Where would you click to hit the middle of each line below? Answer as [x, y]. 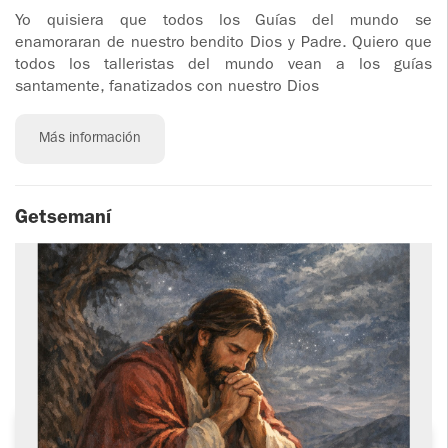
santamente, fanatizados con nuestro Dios [167, 88]
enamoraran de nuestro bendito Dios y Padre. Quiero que [223, 44]
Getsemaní [63, 219]
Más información [90, 139]
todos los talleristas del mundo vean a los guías [223, 66]
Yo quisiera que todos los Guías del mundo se [223, 22]
